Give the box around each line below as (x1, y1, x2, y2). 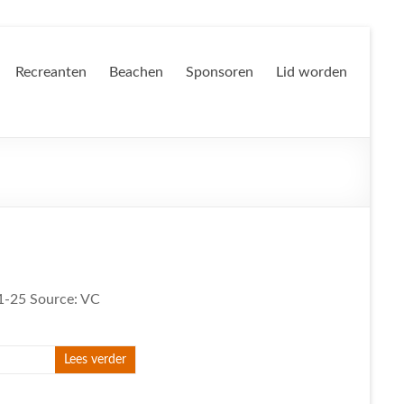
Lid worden (276, 65, 347, 79)
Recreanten (15, 65, 87, 79)
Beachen (109, 65, 163, 79)
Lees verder (64, 353, 126, 366)
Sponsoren (186, 65, 253, 79)
